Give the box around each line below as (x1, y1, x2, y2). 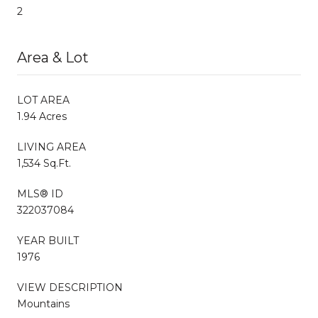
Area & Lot (17, 48, 89, 66)
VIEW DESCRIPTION (17, 280, 123, 294)
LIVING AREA (17, 140, 86, 153)
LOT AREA (17, 93, 70, 106)
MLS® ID (17, 187, 63, 200)
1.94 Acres (17, 109, 67, 123)
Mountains (17, 297, 70, 310)
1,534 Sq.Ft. (17, 156, 71, 170)
